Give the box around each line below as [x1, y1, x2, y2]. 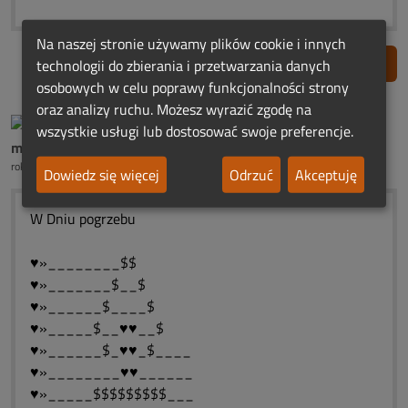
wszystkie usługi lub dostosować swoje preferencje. [36, 119, 353, 142]
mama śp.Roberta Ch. [11, 137, 147, 158]
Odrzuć [229, 163, 273, 186]
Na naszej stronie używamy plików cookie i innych [36, 32, 346, 55]
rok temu [11, 158, 52, 175]
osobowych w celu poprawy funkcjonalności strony [36, 76, 349, 98]
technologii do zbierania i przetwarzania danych [36, 54, 331, 76]
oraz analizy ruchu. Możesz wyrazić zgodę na [36, 97, 311, 120]
